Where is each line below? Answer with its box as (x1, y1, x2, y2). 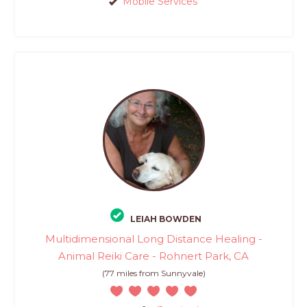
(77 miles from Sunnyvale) (101, 267, 206, 278)
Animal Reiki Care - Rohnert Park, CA (58, 249, 249, 262)
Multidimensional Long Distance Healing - (45, 232, 262, 245)
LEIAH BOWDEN (130, 213, 201, 224)
